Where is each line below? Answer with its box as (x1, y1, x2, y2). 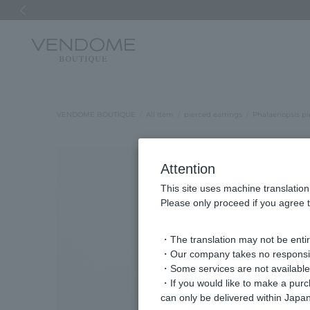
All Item (146, 109, 174, 119)
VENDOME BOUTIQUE (57, 109, 136, 119)
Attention (161, 161, 215, 176)
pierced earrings (184, 109, 242, 119)
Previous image (13, 26, 68, 35)
